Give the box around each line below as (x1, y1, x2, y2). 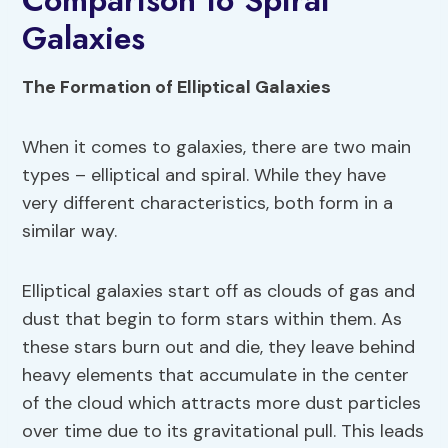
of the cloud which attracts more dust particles (22, 391, 422, 416)
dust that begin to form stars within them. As (22, 307, 403, 332)
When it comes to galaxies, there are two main (22, 135, 412, 160)
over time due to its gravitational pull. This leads (22, 419, 425, 444)
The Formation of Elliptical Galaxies (22, 75, 332, 100)
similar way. (22, 219, 118, 244)
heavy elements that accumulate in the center (22, 363, 410, 388)
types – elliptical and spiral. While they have (22, 163, 387, 188)
